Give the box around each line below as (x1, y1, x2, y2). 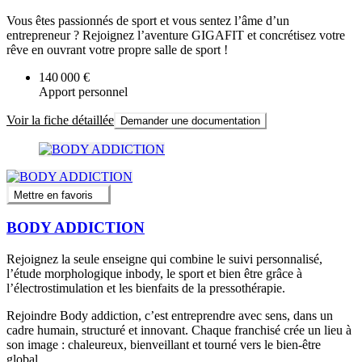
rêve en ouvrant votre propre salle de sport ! (6, 43, 228, 57)
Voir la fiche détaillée (6, 113, 114, 128)
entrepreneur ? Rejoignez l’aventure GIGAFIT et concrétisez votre (6, 28, 345, 43)
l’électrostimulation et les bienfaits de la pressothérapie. (6, 280, 285, 295)
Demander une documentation (120, 115, 260, 128)
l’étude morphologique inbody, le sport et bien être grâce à (6, 266, 302, 280)
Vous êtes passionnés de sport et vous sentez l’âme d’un (6, 14, 289, 28)
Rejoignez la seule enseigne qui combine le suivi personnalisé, (6, 251, 322, 266)
